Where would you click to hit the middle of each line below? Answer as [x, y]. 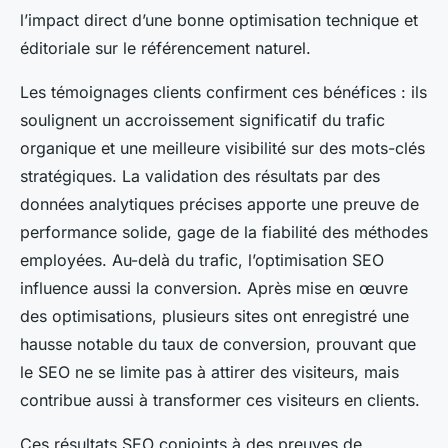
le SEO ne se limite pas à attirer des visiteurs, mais [209, 372]
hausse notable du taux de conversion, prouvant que [218, 344]
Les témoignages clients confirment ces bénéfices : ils [223, 92]
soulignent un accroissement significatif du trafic [202, 120]
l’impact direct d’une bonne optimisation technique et [219, 20]
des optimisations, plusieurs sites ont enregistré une [214, 316]
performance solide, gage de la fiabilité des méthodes [224, 232]
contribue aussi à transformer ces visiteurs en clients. [220, 400]
